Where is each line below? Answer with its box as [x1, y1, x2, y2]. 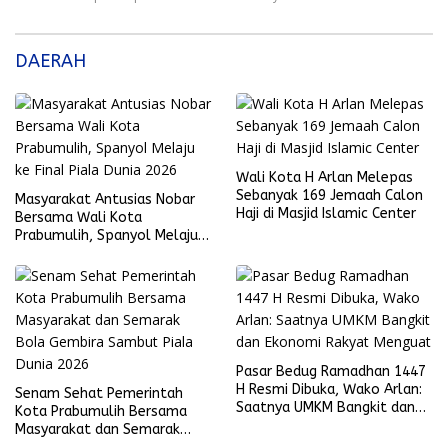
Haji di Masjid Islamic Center [236, 205, 416, 223]
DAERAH [15, 50, 86, 73]
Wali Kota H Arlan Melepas [236, 169, 413, 187]
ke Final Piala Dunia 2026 [15, 245, 177, 263]
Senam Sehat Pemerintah [15, 385, 183, 403]
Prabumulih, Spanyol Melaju [15, 227, 198, 245]
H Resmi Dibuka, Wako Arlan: [236, 381, 422, 399]
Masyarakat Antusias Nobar [15, 191, 195, 209]
